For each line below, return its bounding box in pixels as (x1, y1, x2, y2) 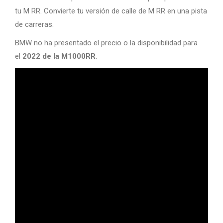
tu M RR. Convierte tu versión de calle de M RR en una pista (15, 6, 207, 15)
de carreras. (15, 20, 54, 29)
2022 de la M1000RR (22, 52, 96, 61)
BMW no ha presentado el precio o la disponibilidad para (15, 38, 198, 47)
